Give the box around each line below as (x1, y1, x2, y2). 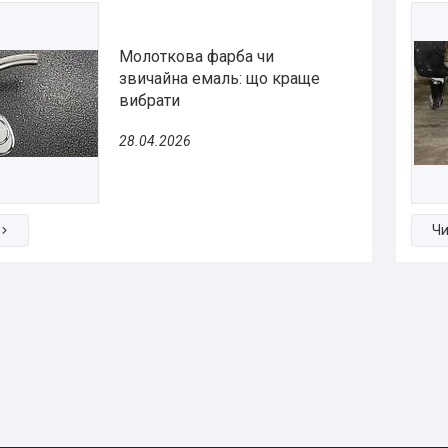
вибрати (119, 90, 180, 110)
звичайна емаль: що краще (119, 68, 320, 88)
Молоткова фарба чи (119, 46, 274, 66)
